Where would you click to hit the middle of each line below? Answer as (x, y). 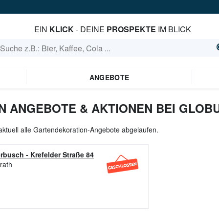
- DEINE (90, 29)
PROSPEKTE (131, 29)
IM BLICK (173, 29)
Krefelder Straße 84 (62, 154)
